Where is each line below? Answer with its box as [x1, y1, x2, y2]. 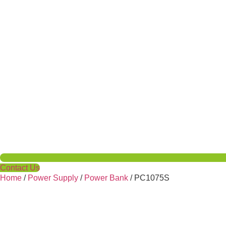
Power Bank [84, 174, 128, 182]
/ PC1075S [128, 174, 169, 182]
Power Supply [28, 174, 78, 182]
